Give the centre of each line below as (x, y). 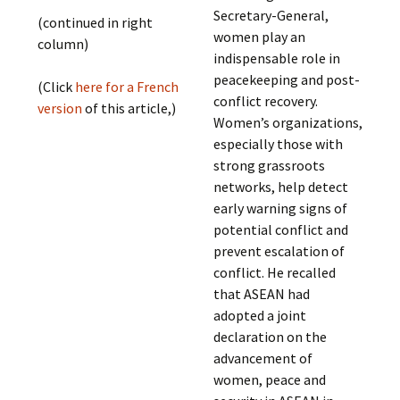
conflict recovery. (265, 101)
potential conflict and (280, 229)
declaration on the (270, 337)
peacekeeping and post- (286, 79)
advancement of (262, 358)
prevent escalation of (279, 251)
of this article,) (131, 108)
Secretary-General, (271, 15)
